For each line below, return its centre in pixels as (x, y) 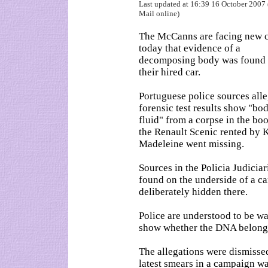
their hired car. (170, 72)
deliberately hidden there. (193, 192)
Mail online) (159, 13)
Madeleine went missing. (191, 144)
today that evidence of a (190, 48)
